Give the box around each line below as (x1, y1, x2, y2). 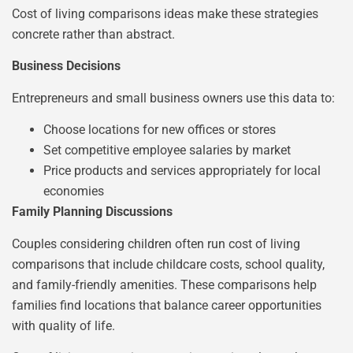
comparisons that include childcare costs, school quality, (12, 256, 325, 272)
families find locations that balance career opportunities (12, 297, 321, 313)
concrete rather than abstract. (12, 26, 175, 42)
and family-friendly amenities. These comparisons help (12, 277, 317, 292)
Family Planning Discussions (12, 204, 173, 220)
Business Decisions (12, 58, 121, 74)
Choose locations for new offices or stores (43, 122, 276, 138)
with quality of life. (12, 318, 115, 333)
